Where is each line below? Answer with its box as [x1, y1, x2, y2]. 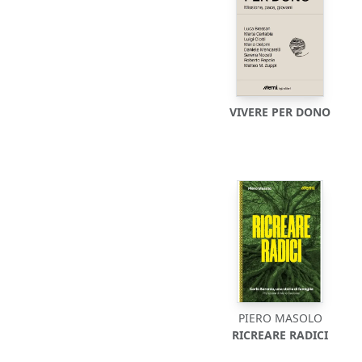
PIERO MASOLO [238, 310, 322, 326]
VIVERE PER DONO [229, 104, 331, 120]
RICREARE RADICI [232, 327, 329, 343]
